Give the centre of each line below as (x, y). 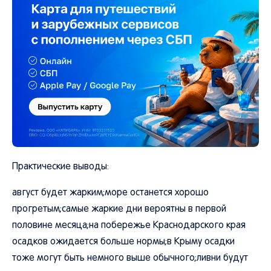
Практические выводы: (60, 167)
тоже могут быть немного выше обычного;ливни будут (130, 258)
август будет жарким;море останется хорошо (110, 193)
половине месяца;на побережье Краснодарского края (129, 226)
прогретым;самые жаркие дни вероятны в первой (119, 209)
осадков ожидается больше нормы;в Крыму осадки (123, 242)
